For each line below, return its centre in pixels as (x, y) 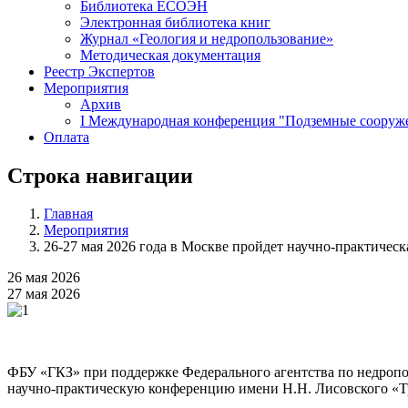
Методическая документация (170, 55)
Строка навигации (100, 175)
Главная (68, 214)
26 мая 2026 (44, 278)
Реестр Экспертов (99, 71)
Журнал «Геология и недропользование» (207, 38)
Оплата (66, 137)
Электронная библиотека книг (175, 22)
